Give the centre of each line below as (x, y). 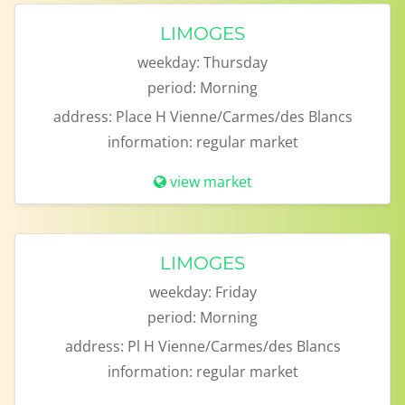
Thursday (235, 62)
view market (211, 182)
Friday (235, 292)
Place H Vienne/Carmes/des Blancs (234, 117)
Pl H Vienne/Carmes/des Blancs (234, 346)
